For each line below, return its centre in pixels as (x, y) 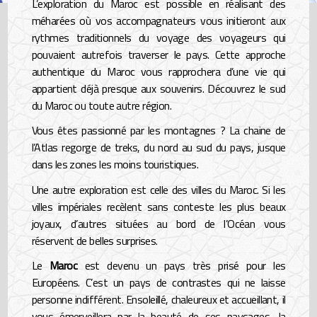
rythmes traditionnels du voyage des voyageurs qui (158, 38)
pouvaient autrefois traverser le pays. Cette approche (158, 55)
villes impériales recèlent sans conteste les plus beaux (158, 206)
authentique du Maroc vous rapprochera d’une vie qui (158, 72)
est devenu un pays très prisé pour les (181, 265)
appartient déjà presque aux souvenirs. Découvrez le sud (158, 89)
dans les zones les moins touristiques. (115, 165)
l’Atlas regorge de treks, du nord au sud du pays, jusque (158, 148)
